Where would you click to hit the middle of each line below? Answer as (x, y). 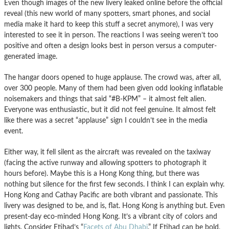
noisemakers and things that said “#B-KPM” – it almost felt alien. (105, 99)
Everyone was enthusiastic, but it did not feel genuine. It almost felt (110, 109)
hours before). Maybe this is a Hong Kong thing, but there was (102, 173)
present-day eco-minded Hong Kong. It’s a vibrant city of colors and (111, 216)
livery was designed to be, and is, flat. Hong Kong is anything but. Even (114, 205)
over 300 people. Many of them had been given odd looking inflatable (113, 88)
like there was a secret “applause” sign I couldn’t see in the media (106, 120)
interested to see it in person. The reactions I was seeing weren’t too (111, 35)
